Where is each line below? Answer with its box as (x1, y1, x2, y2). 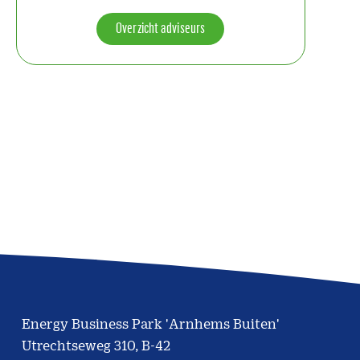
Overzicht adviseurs (116, 18, 206, 36)
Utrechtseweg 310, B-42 (21, 337, 170, 353)
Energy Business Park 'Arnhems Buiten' (21, 316, 280, 331)
